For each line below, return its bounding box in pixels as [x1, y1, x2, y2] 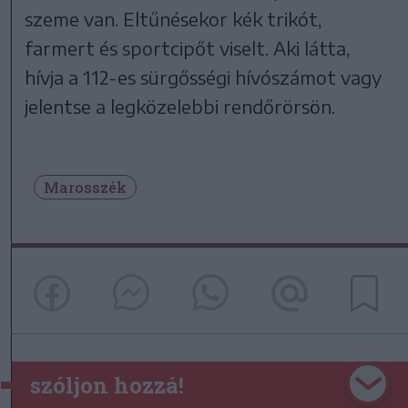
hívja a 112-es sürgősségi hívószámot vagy [25, 66, 382, 88]
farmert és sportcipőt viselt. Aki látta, [25, 36, 351, 59]
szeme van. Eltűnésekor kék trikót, [25, 7, 322, 30]
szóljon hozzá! [30, 371, 184, 401]
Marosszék [44, 178, 127, 197]
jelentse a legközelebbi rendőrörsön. [25, 95, 336, 117]
